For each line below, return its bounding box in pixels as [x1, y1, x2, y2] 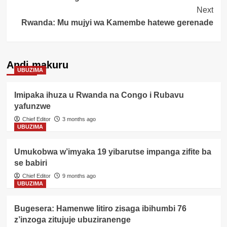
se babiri [14, 158, 47, 167]
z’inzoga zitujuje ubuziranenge [14, 215, 131, 224]
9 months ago [62, 172, 96, 179]
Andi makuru [6, 59, 68, 70]
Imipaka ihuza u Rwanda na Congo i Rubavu [14, 90, 184, 99]
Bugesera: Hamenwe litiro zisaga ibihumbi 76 [14, 204, 186, 213]
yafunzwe [14, 101, 51, 110]
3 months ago [62, 116, 96, 122]
